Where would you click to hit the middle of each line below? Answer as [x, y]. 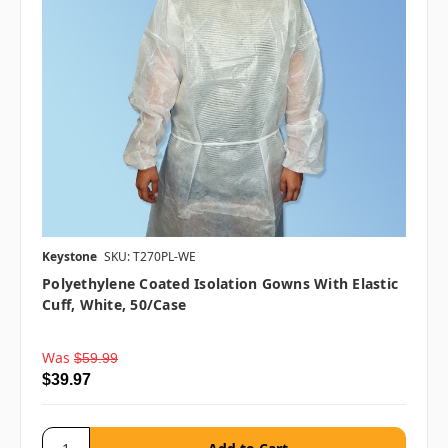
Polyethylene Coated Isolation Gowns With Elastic [220, 284]
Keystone [69, 257]
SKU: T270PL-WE [150, 257]
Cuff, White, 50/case [114, 305]
